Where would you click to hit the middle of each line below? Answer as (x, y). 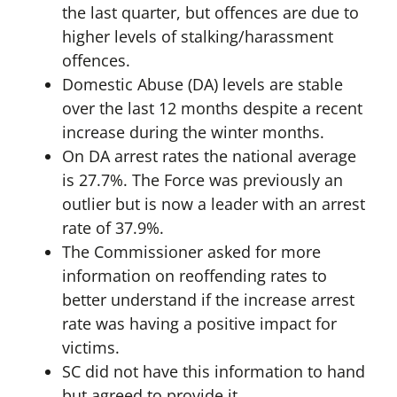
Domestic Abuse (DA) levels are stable (202, 85)
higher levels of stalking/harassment (197, 37)
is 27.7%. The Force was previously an (202, 180)
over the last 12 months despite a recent (212, 109)
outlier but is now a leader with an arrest (213, 204)
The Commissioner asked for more (191, 252)
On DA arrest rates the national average (209, 156)
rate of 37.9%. (113, 228)
